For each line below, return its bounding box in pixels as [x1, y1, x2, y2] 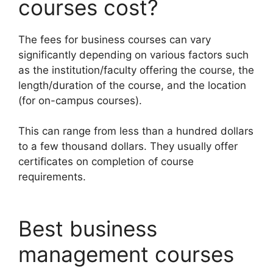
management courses [18, 241, 234, 267]
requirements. [18, 171, 86, 183]
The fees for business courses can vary [18, 33, 211, 46]
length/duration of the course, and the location [18, 79, 246, 91]
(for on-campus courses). [18, 94, 142, 107]
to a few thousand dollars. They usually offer [18, 140, 238, 152]
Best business [18, 215, 157, 241]
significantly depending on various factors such [18, 48, 249, 61]
